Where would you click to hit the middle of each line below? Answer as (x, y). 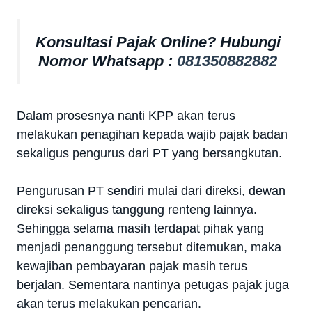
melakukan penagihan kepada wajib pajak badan (152, 134)
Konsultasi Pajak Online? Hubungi (158, 42)
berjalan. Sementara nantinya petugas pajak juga (153, 284)
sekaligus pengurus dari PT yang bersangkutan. (149, 153)
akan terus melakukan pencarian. (109, 303)
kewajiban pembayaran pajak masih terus (132, 266)
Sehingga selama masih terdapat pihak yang (140, 228)
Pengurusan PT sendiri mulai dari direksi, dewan (151, 190)
